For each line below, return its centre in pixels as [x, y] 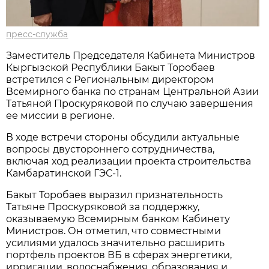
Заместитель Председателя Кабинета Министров [131, 55]
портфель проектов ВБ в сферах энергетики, [119, 255]
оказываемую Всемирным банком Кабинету [118, 219]
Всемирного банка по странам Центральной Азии [133, 91]
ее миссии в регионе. [60, 115]
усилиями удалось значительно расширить [116, 243]
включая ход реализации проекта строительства [129, 161]
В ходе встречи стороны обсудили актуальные [123, 137]
